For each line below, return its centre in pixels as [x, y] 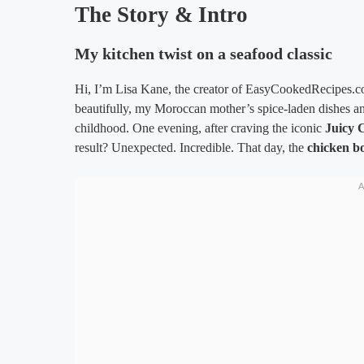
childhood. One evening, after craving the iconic [200, 128]
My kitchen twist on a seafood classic [204, 53]
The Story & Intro [161, 14]
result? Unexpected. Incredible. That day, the [191, 147]
